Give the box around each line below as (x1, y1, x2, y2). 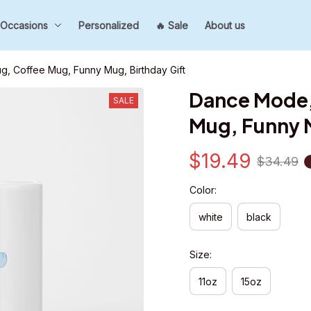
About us (205, 19, 246, 31)
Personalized (78, 19, 140, 31)
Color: (190, 184, 217, 196)
